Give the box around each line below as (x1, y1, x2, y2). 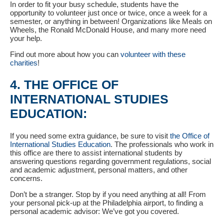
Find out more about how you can (10, 50, 120, 59)
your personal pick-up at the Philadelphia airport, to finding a (10, 198, 203, 207)
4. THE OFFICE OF (10, 77, 118, 92)
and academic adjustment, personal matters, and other (10, 165, 187, 174)
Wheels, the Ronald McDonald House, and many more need (10, 25, 206, 34)
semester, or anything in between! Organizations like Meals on (10, 17, 212, 26)
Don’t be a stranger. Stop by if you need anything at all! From (10, 189, 206, 198)
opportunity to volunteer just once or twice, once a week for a (10, 8, 207, 17)
